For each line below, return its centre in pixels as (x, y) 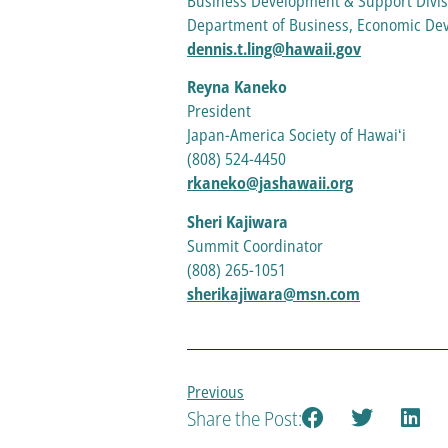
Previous (215, 392)
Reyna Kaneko (239, 87)
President (221, 111)
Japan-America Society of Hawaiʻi (296, 135)
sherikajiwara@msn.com (273, 293)
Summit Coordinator (257, 245)
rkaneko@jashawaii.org (270, 183)
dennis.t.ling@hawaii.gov (274, 49)
